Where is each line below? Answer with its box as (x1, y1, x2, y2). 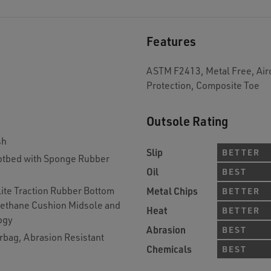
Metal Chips (146, 184, 198, 197)
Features (146, 33, 196, 49)
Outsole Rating (146, 113, 229, 129)
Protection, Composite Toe (146, 79, 260, 91)
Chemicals (146, 243, 192, 255)
